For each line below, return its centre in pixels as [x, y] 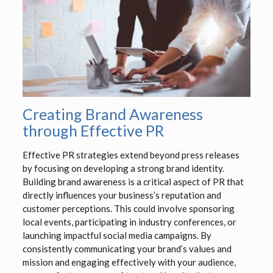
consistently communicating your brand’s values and [127, 249]
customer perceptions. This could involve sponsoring [128, 209]
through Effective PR [93, 131]
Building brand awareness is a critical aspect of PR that [133, 182]
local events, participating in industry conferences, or [129, 222]
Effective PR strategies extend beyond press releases [131, 155]
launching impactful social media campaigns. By [117, 236]
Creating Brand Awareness [112, 114]
